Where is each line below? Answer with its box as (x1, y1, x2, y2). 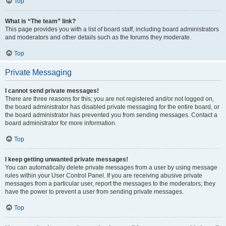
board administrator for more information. (5, 120, 117, 127)
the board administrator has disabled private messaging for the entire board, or (5, 103, 219, 110)
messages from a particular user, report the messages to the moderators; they (5, 180, 215, 187)
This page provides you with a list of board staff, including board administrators (5, 26, 219, 33)
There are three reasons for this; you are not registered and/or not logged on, (5, 95, 214, 102)
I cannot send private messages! (5, 87, 99, 94)
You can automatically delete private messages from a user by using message (5, 164, 217, 171)
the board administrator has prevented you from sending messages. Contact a (5, 111, 217, 119)
